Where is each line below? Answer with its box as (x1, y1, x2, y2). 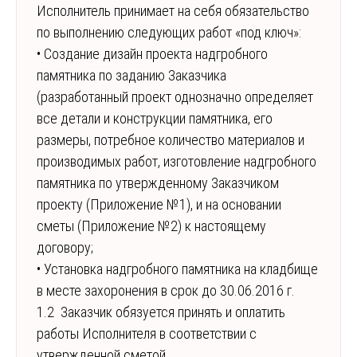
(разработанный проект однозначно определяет (37, 88, 313, 106)
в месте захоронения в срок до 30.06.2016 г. (37, 282, 295, 300)
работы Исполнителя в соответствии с (37, 325, 257, 343)
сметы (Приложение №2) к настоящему (37, 218, 266, 235)
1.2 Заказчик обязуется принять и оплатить (37, 304, 285, 321)
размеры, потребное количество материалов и (37, 131, 304, 149)
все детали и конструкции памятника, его (37, 110, 273, 127)
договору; (37, 239, 93, 257)
